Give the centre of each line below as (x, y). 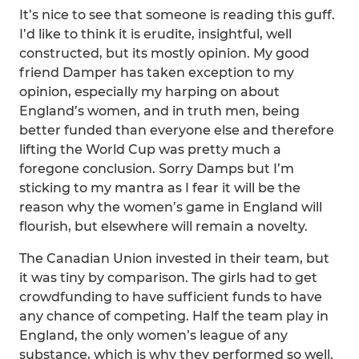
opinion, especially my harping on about (149, 92)
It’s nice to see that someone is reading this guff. (177, 15)
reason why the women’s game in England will (171, 207)
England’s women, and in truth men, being (159, 111)
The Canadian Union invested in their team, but (174, 258)
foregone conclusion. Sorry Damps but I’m (157, 169)
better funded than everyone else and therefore (177, 130)
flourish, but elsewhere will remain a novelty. (163, 226)
